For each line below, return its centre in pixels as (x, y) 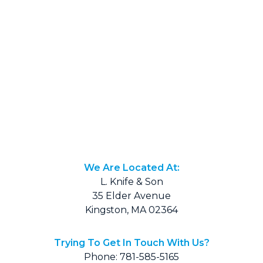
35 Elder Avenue (131, 195)
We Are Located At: (131, 167)
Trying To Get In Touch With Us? (131, 242)
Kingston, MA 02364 (131, 210)
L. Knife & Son (131, 181)
